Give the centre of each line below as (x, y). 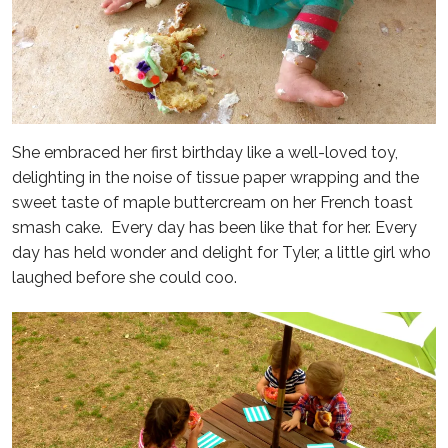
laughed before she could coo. (124, 277)
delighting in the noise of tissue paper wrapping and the (215, 177)
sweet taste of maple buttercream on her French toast (212, 202)
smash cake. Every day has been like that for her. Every (214, 227)
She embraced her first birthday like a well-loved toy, (205, 152)
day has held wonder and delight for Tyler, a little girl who (221, 252)
